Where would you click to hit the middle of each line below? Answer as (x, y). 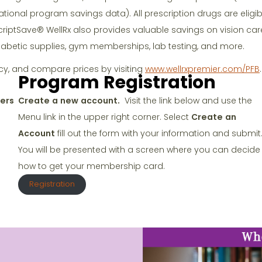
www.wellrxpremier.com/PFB (202, 69)
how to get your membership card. (91, 166)
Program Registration (117, 82)
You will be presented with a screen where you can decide (139, 149)
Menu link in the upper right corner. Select (104, 117)
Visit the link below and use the (187, 100)
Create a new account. (70, 100)
